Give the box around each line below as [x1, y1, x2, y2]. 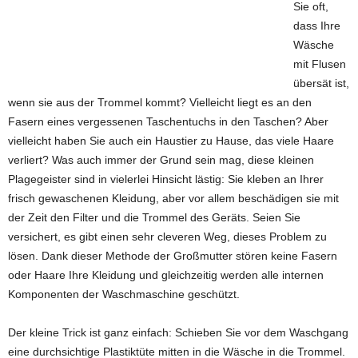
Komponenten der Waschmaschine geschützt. [8, 288, 240, 301]
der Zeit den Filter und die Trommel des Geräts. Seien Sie [8, 211, 300, 225]
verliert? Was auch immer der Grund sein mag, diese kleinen [8, 153, 314, 167]
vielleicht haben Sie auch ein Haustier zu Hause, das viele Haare [8, 134, 334, 148]
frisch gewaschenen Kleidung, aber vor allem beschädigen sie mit [8, 192, 339, 205]
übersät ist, [293, 77, 349, 90]
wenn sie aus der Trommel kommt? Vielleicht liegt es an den [8, 96, 312, 109]
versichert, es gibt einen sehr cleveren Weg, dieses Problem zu [8, 230, 327, 244]
